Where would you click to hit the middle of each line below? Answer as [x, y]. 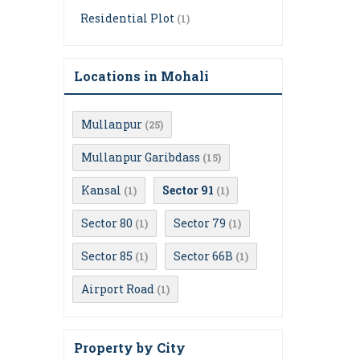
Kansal [101, 190]
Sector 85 [107, 256]
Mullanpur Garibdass [141, 157]
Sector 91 [188, 190]
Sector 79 [200, 223]
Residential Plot [127, 18]
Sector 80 [107, 223]
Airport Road [118, 289]
